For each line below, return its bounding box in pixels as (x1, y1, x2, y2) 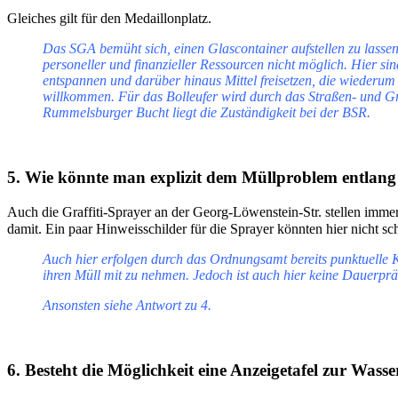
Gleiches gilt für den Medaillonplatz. (7, 11, 211, 27)
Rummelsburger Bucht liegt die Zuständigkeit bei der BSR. (43, 105, 370, 121)
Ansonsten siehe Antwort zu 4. (43, 297, 211, 313)
